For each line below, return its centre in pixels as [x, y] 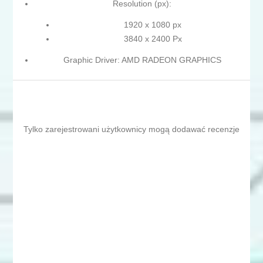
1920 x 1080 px [153, 25]
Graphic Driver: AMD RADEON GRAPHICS [142, 60]
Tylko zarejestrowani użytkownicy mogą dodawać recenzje [131, 129]
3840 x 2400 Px [153, 39]
